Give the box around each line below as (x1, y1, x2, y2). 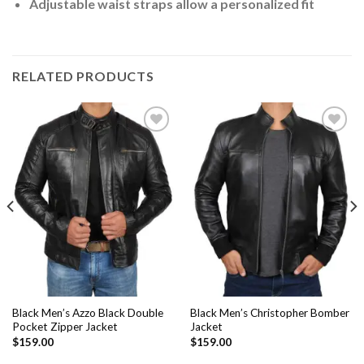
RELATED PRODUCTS (12, 68, 154, 84)
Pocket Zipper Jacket (11, 320, 118, 334)
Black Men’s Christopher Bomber (189, 306, 349, 320)
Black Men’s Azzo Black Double (11, 306, 163, 320)
